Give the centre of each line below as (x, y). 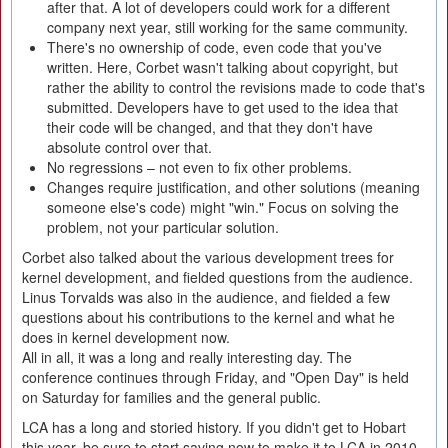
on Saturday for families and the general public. (171, 397)
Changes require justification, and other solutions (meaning (233, 187)
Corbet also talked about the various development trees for (208, 257)
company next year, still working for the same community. (227, 27)
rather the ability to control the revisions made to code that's (236, 87)
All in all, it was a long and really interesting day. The (187, 357)
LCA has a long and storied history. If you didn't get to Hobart (214, 427)
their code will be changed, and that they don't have (210, 127)
